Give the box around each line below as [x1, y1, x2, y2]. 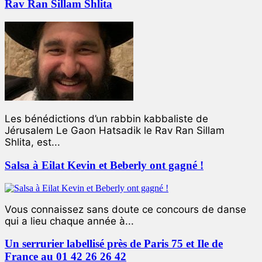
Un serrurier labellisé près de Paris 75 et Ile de [5, 237, 223, 250]
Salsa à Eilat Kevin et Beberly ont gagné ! [5, 158, 204, 171]
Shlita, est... [5, 136, 60, 149]
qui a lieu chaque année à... [5, 215, 134, 227]
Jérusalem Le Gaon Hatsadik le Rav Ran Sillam [5, 125, 225, 137]
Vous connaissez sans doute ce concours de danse [5, 203, 246, 215]
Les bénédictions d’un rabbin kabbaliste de [5, 113, 208, 125]
